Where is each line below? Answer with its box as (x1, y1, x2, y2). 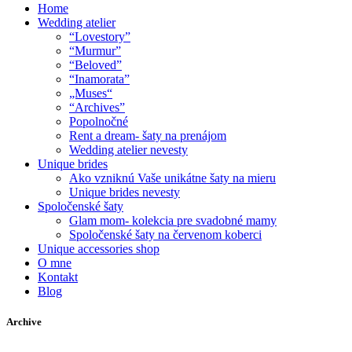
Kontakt (38, 270, 78, 284)
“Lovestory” (69, 30, 130, 43)
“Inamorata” (69, 72, 130, 86)
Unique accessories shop (38, 242, 159, 255)
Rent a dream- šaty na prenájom (69, 129, 226, 142)
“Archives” (69, 101, 125, 114)
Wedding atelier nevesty (69, 143, 188, 156)
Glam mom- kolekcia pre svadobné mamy (69, 214, 277, 227)
